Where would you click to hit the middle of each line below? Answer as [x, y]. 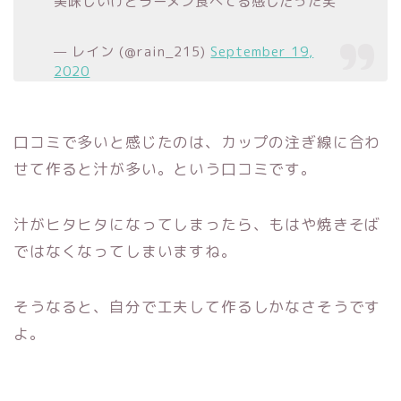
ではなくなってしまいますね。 [125, 251]
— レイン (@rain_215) [132, 51]
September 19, [262, 51]
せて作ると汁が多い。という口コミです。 [165, 168]
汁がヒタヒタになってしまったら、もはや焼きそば [197, 224]
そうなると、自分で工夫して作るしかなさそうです [197, 306]
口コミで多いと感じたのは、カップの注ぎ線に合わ [197, 141]
